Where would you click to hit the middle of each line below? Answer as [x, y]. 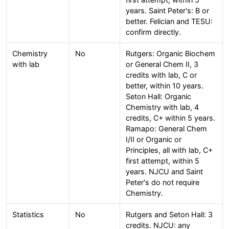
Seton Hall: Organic [158, 97]
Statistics [28, 215]
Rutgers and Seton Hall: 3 [169, 215]
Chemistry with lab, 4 [162, 107]
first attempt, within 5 [162, 161]
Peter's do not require [162, 182]
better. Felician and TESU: [169, 21]
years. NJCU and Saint [164, 172]
